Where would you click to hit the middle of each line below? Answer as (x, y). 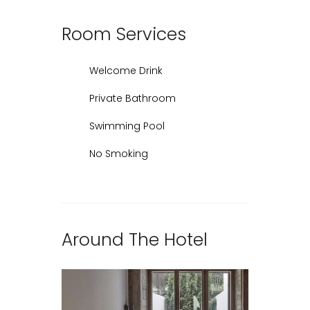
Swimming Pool (127, 126)
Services (149, 35)
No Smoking (119, 154)
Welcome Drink (126, 71)
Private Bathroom (133, 99)
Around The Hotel (135, 240)
